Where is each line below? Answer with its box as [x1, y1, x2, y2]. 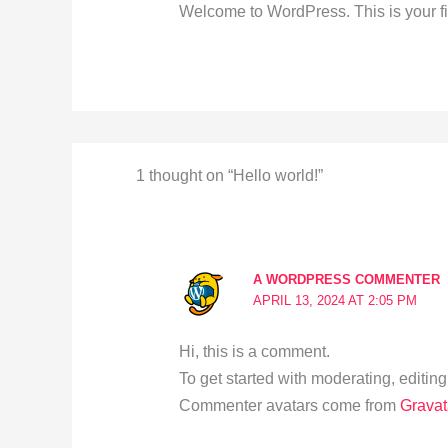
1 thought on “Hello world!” [135, 167, 323, 185]
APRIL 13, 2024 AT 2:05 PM [252, 293, 417, 309]
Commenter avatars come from [178, 397, 400, 415]
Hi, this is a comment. [178, 343, 330, 361]
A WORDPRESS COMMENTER [252, 272, 440, 288]
